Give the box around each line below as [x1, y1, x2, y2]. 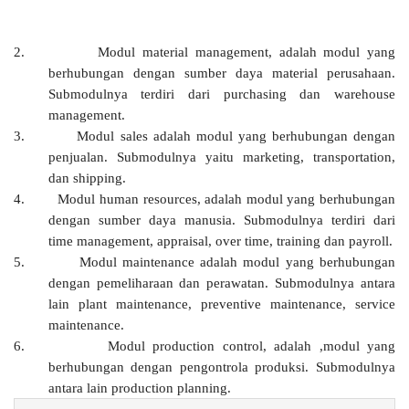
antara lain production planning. [47, 380, 231, 395]
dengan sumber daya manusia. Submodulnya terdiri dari [47, 212, 395, 227]
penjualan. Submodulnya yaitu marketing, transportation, [47, 149, 395, 164]
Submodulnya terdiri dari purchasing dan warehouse [47, 86, 395, 101]
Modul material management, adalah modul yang [98, 44, 396, 59]
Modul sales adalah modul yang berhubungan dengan [77, 128, 396, 143]
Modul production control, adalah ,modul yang [107, 338, 396, 353]
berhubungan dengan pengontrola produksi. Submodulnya [47, 359, 395, 374]
